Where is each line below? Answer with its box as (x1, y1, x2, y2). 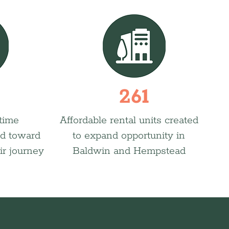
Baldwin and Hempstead (72, 145, 186, 157)
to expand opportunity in (73, 129, 185, 142)
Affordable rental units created (59, 114, 198, 127)
